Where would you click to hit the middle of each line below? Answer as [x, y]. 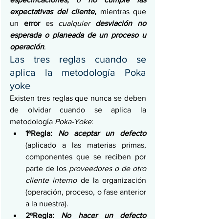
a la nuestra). [47, 204]
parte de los [47, 169]
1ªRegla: [42, 133]
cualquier [77, 23]
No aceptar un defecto [102, 133]
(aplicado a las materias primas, [86, 145]
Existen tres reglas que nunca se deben [78, 98]
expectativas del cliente [52, 12]
